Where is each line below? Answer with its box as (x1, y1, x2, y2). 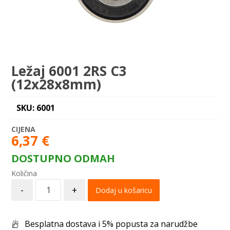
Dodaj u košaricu (95, 185, 152, 195)
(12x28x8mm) (11, 75, 102, 93)
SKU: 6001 (16, 102, 55, 113)
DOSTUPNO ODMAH (11, 151, 116, 165)
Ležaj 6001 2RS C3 (11, 62, 127, 80)
